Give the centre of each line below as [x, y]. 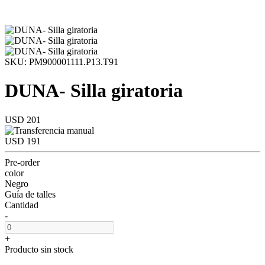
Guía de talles [30, 194]
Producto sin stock [39, 249]
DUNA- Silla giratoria [94, 91]
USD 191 [23, 141]
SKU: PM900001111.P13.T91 [62, 62]
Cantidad [22, 205]
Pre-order [22, 162]
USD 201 [23, 119]
